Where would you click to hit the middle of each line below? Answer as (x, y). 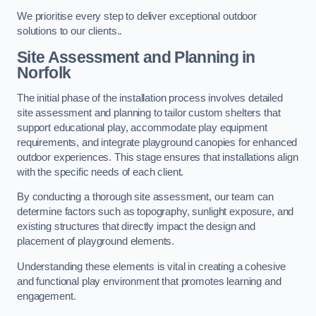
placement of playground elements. (96, 242)
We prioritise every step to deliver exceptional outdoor (137, 17)
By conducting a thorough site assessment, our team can (146, 197)
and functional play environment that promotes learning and (149, 281)
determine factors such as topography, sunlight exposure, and (156, 212)
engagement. (47, 296)
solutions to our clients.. (70, 31)
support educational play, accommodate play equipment (142, 127)
